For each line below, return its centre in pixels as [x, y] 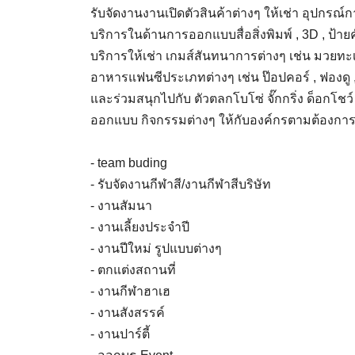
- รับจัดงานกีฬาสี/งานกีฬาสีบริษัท [181, 184]
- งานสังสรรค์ [128, 313]
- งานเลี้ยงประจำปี [140, 227]
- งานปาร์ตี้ [120, 334]
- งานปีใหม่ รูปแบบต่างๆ [156, 248]
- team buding [129, 163]
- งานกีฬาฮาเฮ [130, 291]
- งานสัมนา [121, 206]
